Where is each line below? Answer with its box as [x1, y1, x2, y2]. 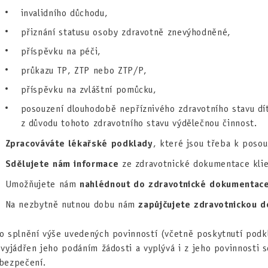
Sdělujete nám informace [5, 158, 119, 169]
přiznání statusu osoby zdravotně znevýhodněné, [20, 26, 231, 38]
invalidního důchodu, [20, 7, 108, 19]
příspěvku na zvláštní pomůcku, [20, 84, 157, 95]
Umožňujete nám [5, 178, 80, 190]
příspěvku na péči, [20, 45, 102, 57]
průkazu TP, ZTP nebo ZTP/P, [20, 65, 147, 76]
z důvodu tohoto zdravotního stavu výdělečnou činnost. [20, 117, 257, 129]
